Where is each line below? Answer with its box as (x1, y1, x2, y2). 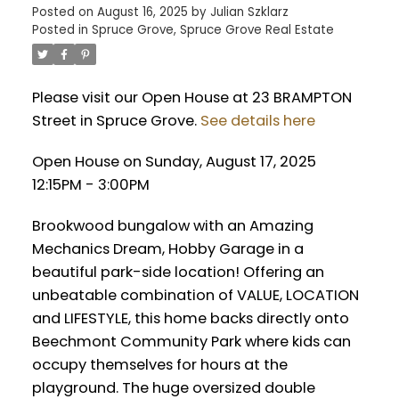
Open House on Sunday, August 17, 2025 (31, 151, 316, 173)
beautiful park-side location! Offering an (31, 261, 324, 282)
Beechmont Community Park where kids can (31, 330, 351, 352)
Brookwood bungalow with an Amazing (31, 215, 313, 236)
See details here (199, 110, 315, 132)
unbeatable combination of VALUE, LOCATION (31, 284, 359, 305)
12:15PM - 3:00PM (31, 175, 150, 196)
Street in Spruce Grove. (31, 110, 200, 132)
